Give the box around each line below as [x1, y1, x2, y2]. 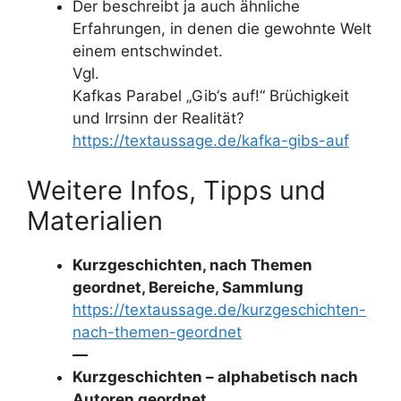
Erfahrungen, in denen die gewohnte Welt [73, 20, 371, 38]
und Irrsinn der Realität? [73, 109, 244, 127]
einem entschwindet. [73, 42, 223, 60]
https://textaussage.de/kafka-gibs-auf [73, 132, 349, 149]
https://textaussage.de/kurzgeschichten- [73, 300, 366, 319]
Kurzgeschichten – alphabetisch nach [73, 367, 358, 386]
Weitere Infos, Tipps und [27, 174, 326, 206]
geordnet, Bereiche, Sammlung [73, 277, 303, 296]
